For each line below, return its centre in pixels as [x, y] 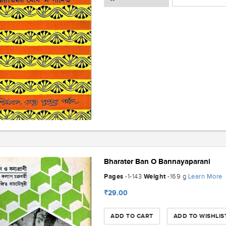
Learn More [205, 176]
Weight [155, 176]
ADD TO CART [132, 216]
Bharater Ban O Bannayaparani [157, 161]
